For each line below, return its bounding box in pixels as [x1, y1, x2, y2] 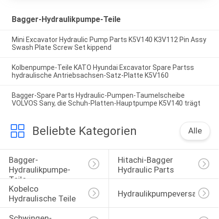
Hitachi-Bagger [117, 154, 175, 165]
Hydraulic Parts [117, 164, 174, 175]
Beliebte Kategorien [32, 124, 137, 138]
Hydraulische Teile [8, 194, 76, 204]
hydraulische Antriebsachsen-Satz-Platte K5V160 [11, 71, 169, 80]
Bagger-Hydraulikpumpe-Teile [11, 14, 121, 24]
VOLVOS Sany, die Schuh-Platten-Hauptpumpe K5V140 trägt [11, 99, 200, 108]
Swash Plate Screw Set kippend [11, 44, 111, 52]
